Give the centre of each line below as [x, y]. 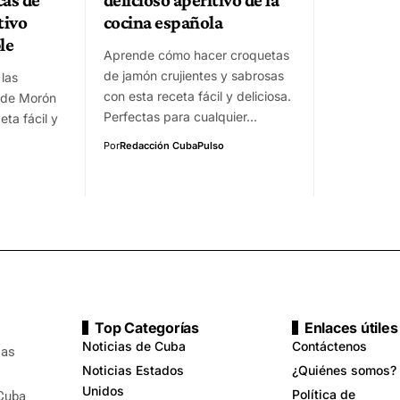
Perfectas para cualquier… [180, 116]
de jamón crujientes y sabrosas [194, 75]
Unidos [104, 390]
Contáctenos [329, 346]
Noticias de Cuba [134, 346]
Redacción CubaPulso [172, 145]
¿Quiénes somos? [344, 370]
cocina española [163, 22]
